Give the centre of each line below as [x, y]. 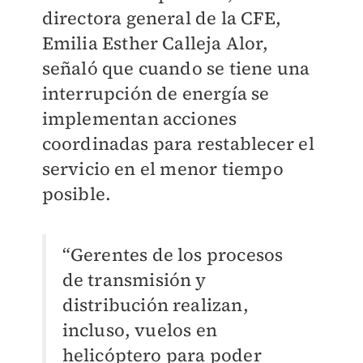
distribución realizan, [155, 305]
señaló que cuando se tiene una [176, 68]
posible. [77, 194]
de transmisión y [134, 280]
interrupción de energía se [156, 94]
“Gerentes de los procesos [173, 255]
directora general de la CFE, [162, 18]
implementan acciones [139, 119]
